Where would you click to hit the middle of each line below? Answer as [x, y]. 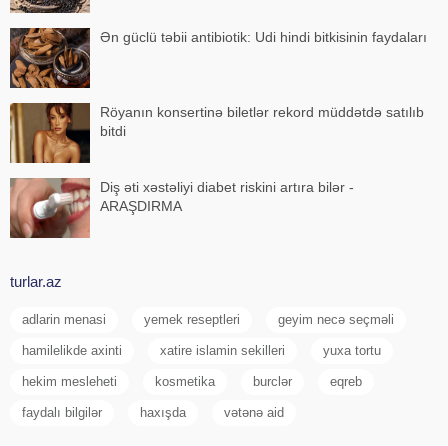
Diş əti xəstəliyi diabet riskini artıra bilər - [227, 186]
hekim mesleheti [69, 381]
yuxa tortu [352, 350]
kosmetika [185, 381]
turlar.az [36, 281]
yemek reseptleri [192, 319]
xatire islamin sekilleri [222, 350]
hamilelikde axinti [72, 350]
